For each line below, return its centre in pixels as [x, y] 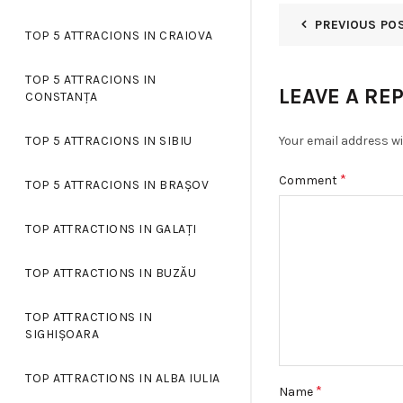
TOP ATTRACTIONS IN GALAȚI [111, 229]
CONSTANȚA [62, 97]
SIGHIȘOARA [62, 335]
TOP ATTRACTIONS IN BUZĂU [111, 273]
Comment [309, 180]
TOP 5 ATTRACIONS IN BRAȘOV [117, 185]
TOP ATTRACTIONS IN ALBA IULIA [123, 379]
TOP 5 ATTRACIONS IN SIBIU [109, 141]
